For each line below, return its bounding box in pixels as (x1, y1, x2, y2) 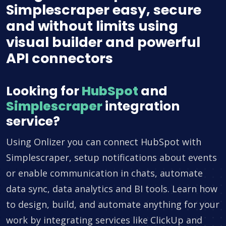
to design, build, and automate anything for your (6, 198, 219, 211)
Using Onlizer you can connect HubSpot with (6, 136, 201, 148)
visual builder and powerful (6, 33, 200, 52)
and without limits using (6, 17, 178, 36)
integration (102, 97, 180, 116)
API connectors (6, 49, 113, 68)
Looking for (6, 82, 82, 100)
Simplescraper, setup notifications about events (6, 151, 217, 164)
